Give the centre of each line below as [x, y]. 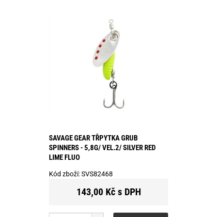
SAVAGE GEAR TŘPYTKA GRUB [93, 138]
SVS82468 [97, 174]
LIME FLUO [64, 157]
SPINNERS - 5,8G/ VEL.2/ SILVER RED [102, 147]
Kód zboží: [65, 174]
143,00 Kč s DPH [108, 192]
